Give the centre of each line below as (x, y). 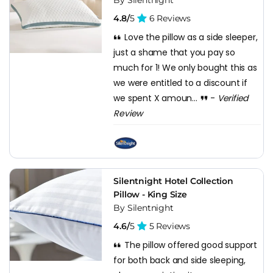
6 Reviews (169, 18)
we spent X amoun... (157, 98)
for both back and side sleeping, (179, 260)
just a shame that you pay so (174, 52)
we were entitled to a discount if (180, 83)
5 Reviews (168, 226)
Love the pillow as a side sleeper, (190, 37)
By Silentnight (144, 207)
